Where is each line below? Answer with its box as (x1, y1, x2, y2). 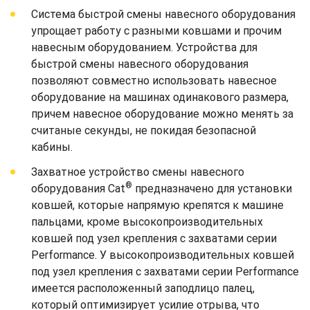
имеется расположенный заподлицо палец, (31, 281, 255, 295)
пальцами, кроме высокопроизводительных (31, 215, 263, 228)
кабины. (31, 140, 73, 154)
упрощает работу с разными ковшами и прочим (31, 24, 282, 37)
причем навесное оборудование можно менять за (31, 107, 293, 120)
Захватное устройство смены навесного (31, 165, 244, 179)
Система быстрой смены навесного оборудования (31, 7, 295, 21)
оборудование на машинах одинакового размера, (31, 90, 289, 104)
